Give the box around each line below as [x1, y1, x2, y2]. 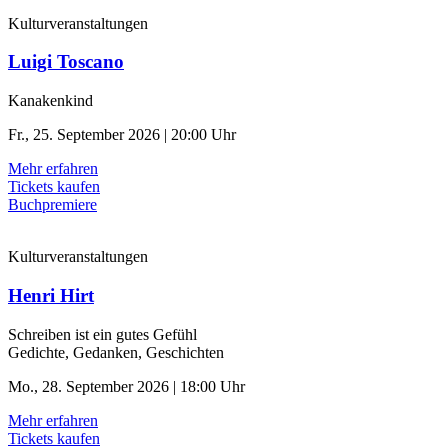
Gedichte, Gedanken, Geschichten [8, 343, 224, 361]
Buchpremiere [8, 196, 97, 214]
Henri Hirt [8, 284, 94, 306]
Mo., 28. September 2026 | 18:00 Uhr [8, 377, 245, 395]
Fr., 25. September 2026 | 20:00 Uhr [8, 126, 236, 144]
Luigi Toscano [8, 51, 124, 73]
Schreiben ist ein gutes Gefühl [8, 325, 197, 343]
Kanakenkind [8, 92, 93, 110]
